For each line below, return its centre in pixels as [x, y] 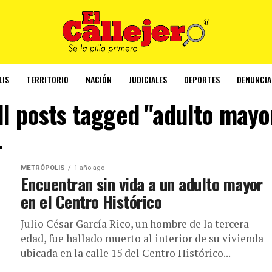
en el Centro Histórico [91, 201]
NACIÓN [99, 79]
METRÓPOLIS [43, 168]
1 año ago [89, 168]
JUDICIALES [148, 79]
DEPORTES [202, 79]
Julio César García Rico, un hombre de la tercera [135, 223]
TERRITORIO [47, 79]
